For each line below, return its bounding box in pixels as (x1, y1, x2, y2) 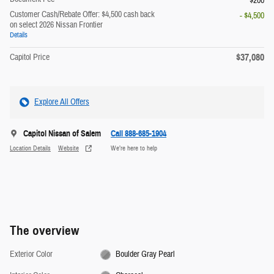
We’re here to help (111, 144, 157, 152)
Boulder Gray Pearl (116, 249, 176, 261)
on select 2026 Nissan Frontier (10, 20, 103, 31)
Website (58, 144, 79, 152)
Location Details (10, 144, 51, 152)
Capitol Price (10, 52, 50, 64)
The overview (10, 223, 79, 239)
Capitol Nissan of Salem (23, 128, 101, 139)
